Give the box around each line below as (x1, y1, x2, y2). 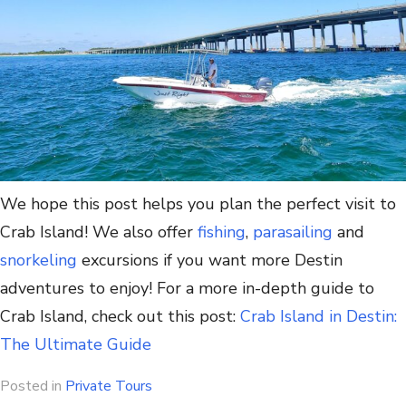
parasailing (253, 221, 333, 244)
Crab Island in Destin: (240, 305, 397, 328)
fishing (198, 221, 246, 244)
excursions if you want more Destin (77, 249, 343, 272)
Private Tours (65, 376, 152, 397)
